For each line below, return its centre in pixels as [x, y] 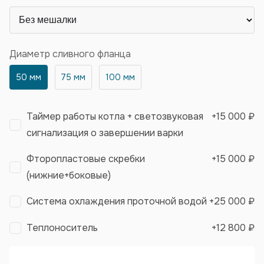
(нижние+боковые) [69, 176]
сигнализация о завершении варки [105, 133]
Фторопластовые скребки [86, 159]
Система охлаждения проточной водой [117, 202]
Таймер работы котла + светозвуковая [115, 117]
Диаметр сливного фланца [70, 54]
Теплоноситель [62, 228]
